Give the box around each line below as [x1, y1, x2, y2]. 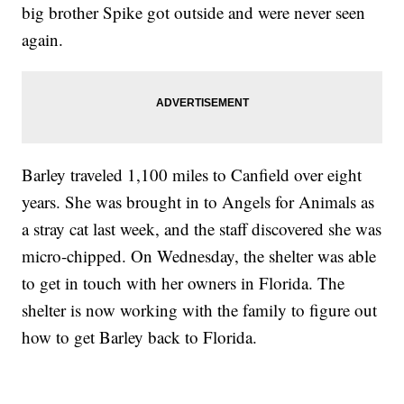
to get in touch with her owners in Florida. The [22, 271, 345, 295]
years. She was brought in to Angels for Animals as [22, 190, 375, 214]
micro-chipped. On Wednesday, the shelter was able [22, 244, 377, 268]
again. [22, 28, 64, 51]
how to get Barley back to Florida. [22, 326, 258, 349]
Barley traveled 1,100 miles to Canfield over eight [22, 163, 363, 187]
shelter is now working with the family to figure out [22, 298, 378, 322]
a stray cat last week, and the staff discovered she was [22, 217, 382, 241]
